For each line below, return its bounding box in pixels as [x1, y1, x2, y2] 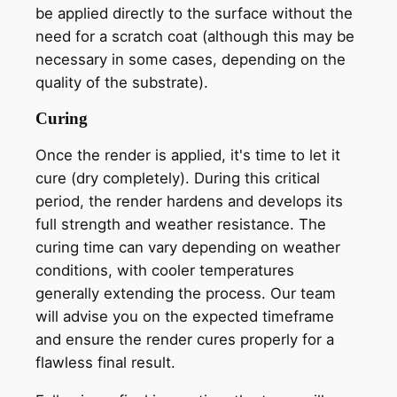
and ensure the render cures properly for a [35, 330, 334, 348]
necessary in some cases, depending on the [35, 51, 346, 69]
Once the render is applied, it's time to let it [35, 145, 340, 164]
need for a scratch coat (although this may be [35, 27, 354, 46]
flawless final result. [35, 353, 180, 371]
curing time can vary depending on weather [35, 237, 340, 256]
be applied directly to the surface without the [35, 4, 353, 23]
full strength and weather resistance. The [35, 214, 326, 233]
